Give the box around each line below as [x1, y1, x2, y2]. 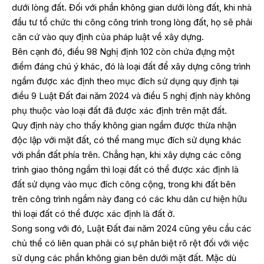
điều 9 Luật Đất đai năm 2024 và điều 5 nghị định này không [12, 90, 250, 101]
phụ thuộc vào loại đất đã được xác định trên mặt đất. [12, 104, 227, 116]
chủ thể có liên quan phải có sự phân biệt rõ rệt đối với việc [12, 237, 249, 249]
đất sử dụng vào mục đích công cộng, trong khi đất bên [12, 178, 236, 190]
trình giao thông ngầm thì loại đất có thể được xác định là [12, 163, 239, 175]
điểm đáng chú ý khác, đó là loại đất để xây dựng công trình [12, 60, 250, 72]
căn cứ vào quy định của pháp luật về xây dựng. [12, 31, 204, 42]
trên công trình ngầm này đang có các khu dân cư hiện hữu [12, 193, 247, 204]
